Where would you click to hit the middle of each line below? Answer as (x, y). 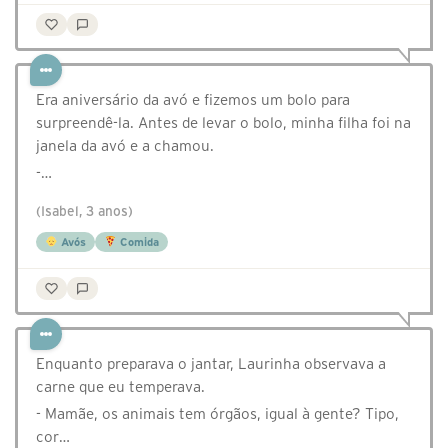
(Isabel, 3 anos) (84, 212)
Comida (137, 242)
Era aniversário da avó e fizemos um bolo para (193, 100)
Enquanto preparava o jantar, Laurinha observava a (211, 364)
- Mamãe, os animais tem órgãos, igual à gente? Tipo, (217, 414)
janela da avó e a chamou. (125, 146)
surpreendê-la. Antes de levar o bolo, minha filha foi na (223, 123)
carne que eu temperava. (120, 387)
